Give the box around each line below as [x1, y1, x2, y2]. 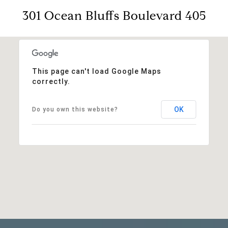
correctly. [32, 77, 70, 85]
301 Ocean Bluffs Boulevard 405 [22, 8, 206, 23]
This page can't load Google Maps [32, 67, 161, 75]
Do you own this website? [32, 105, 118, 113]
